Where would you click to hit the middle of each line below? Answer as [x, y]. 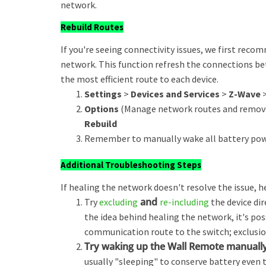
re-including [184, 202]
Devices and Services [175, 94]
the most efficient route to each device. [140, 79]
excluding [118, 202]
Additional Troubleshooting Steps [131, 165]
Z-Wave [245, 94]
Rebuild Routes [92, 27]
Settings [103, 94]
